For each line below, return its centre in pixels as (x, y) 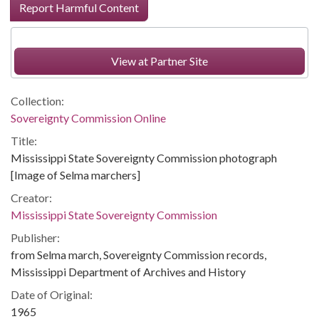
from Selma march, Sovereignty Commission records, (138, 255)
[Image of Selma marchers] (75, 175)
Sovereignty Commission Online (88, 118)
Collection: (37, 101)
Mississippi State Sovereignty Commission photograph (144, 158)
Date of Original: (52, 294)
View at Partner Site (159, 61)
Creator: (31, 198)
